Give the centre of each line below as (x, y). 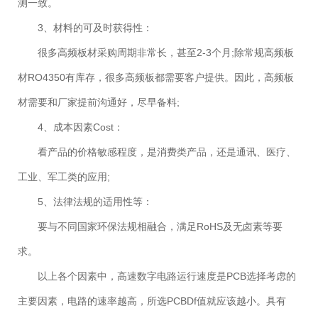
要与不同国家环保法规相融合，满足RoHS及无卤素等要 (160, 227)
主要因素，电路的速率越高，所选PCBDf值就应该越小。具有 (152, 301)
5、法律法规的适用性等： (95, 202)
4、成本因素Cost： (81, 127)
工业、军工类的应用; (64, 177)
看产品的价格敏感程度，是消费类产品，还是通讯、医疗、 (167, 152)
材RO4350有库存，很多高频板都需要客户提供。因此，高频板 (156, 78)
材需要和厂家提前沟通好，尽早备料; (99, 103)
